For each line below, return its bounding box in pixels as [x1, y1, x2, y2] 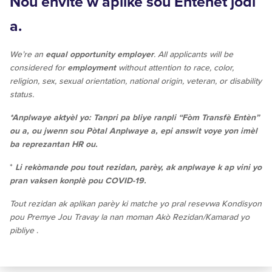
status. [10, 89, 34, 100]
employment [67, 63, 116, 73]
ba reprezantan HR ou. [10, 139, 98, 150]
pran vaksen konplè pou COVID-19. [10, 175, 146, 186]
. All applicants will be [154, 49, 233, 60]
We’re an [10, 49, 46, 60]
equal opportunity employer [46, 49, 154, 60]
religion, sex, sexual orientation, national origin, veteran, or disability [10, 76, 262, 87]
